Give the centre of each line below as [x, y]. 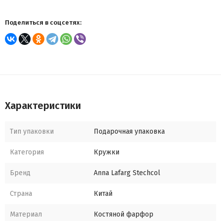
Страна [21, 194]
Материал [26, 215]
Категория [27, 152]
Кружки [107, 152]
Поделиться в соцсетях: [43, 23]
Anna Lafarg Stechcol [127, 173]
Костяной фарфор [124, 215]
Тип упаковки [32, 132]
